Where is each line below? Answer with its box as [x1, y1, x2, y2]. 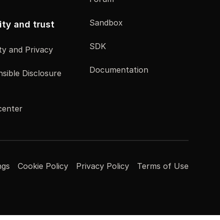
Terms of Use [137, 161, 189, 171]
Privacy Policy [76, 161, 129, 171]
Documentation [89, 64, 148, 75]
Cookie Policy [18, 161, 68, 171]
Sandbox [89, 17, 123, 27]
